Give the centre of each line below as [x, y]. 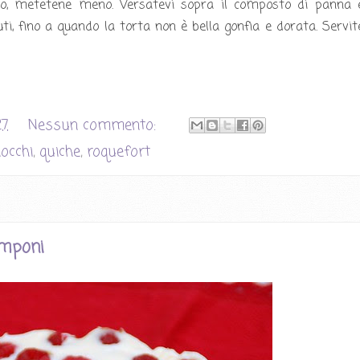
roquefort [119, 152]
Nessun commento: [94, 125]
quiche [60, 152]
